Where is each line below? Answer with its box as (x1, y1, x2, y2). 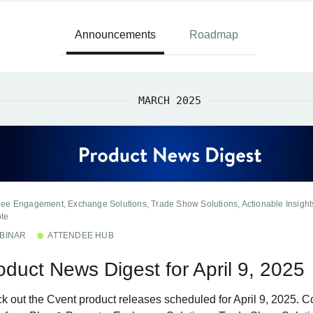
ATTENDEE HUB (48, 231, 114, 241)
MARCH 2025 (138, 94, 202, 107)
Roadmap (189, 29, 238, 41)
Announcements (75, 29, 156, 41)
